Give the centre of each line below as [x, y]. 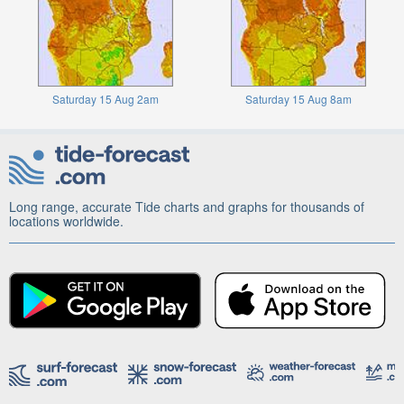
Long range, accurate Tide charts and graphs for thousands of [187, 207]
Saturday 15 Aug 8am [298, 99]
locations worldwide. [66, 221]
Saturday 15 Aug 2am [106, 99]
